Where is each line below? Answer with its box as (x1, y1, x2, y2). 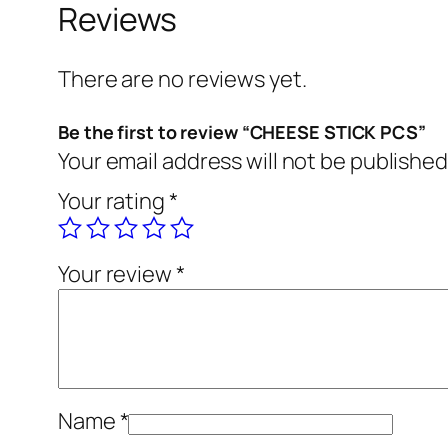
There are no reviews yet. (58, 63, 307, 94)
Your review (58, 258, 176, 289)
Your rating (58, 185, 169, 216)
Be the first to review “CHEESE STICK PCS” (58, 119, 426, 144)
